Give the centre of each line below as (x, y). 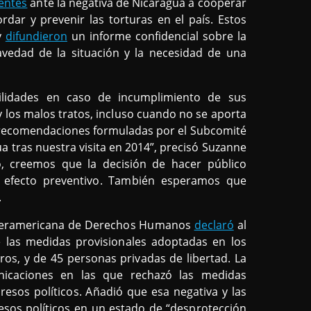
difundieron (36, 36)
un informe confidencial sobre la (157, 36)
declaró (214, 225)
